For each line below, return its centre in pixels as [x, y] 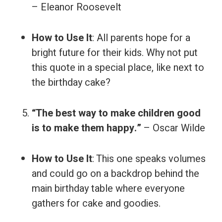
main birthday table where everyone [108, 189]
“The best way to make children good [116, 113]
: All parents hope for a [141, 38]
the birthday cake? [71, 83]
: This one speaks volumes [149, 159]
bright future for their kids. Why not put [115, 53]
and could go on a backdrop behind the [115, 174]
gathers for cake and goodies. [96, 203]
